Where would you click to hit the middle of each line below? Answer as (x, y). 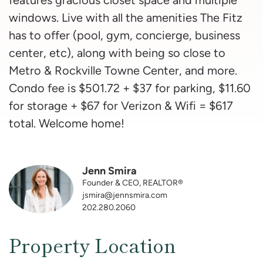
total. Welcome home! (67, 123)
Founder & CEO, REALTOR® (133, 182)
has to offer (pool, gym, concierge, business (124, 35)
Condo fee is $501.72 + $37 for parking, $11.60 (130, 88)
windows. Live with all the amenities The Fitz (126, 17)
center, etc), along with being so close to (117, 53)
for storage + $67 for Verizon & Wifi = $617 (121, 105)
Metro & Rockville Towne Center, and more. (123, 70)
